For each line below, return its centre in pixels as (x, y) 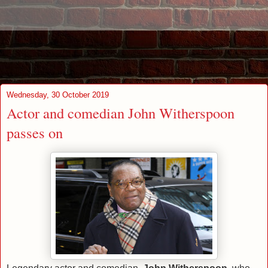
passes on (35, 133)
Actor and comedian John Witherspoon (121, 113)
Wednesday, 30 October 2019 (58, 95)
